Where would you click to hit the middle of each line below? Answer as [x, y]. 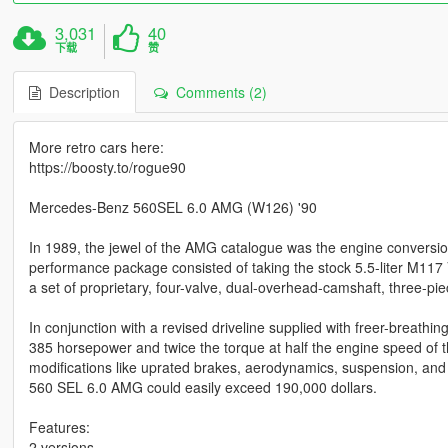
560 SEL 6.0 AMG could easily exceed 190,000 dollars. [202, 386]
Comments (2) [217, 91]
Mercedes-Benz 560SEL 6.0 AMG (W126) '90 [172, 206]
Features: [59, 426]
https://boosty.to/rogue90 [107, 166]
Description [80, 91]
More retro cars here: [96, 146]
